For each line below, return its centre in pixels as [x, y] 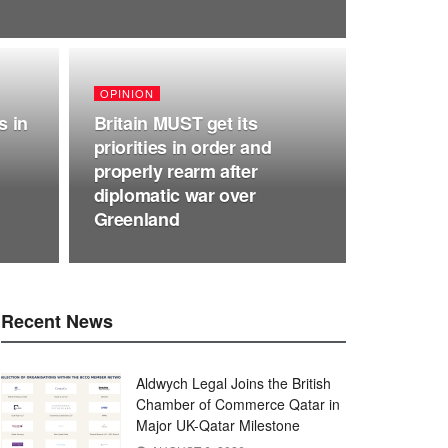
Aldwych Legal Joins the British [233, 383]
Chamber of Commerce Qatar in [238, 404]
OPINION [126, 93]
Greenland [136, 219]
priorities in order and [182, 147]
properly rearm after [175, 171]
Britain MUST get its [175, 123]
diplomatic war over [174, 195]
